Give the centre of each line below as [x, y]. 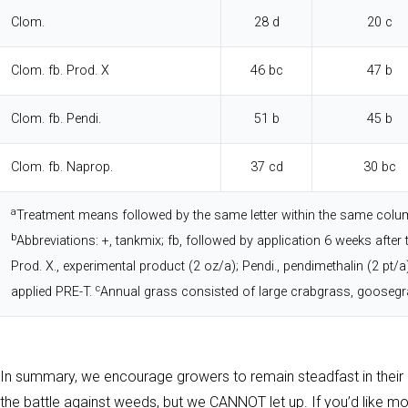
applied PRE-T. [53, 292]
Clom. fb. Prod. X [60, 71]
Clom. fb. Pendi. [56, 119]
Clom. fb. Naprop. [62, 168]
